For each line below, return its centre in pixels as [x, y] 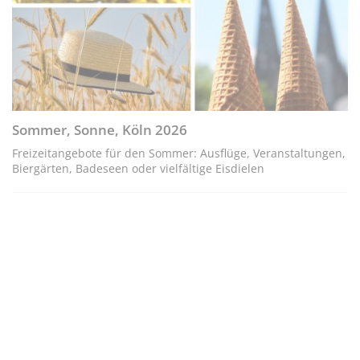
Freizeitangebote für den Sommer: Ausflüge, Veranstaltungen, [179, 153]
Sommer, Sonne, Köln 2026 [100, 129]
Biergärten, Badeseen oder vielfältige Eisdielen [138, 168]
